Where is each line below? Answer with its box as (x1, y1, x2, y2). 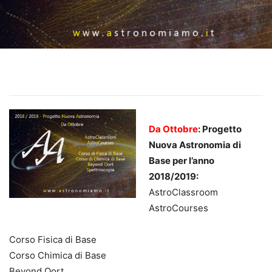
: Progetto (198, 123, 242, 135)
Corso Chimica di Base (9, 249, 106, 261)
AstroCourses (149, 202, 208, 214)
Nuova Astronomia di (149, 138, 241, 151)
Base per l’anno (149, 154, 214, 166)
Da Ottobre (149, 123, 198, 135)
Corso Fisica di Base (9, 233, 97, 245)
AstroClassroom (149, 186, 218, 198)
